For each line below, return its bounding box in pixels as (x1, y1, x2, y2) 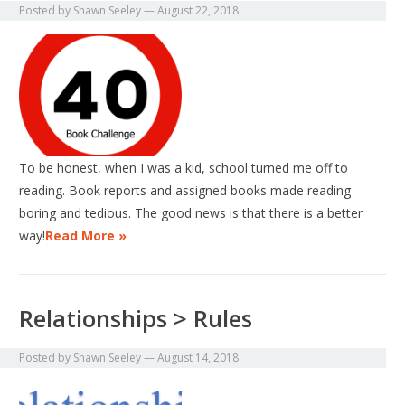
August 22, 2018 (157, 3, 240, 19)
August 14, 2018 (157, 350, 240, 366)
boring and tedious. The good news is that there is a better (19, 204, 363, 222)
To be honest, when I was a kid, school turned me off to (19, 159, 349, 177)
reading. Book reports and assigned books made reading (19, 182, 352, 200)
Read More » (45, 227, 127, 245)
